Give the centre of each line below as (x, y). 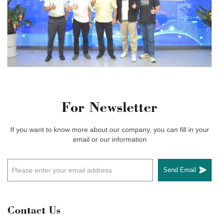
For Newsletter (109, 109)
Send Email (179, 170)
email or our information (109, 139)
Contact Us (34, 211)
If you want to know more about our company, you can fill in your (109, 129)
